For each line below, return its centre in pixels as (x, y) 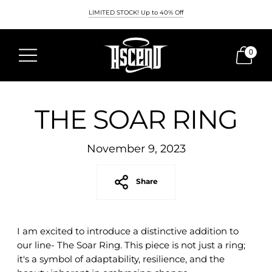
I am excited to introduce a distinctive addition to (128, 231)
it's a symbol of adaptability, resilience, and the (121, 259)
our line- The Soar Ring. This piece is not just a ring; (131, 245)
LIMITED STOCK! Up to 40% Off (136, 12)
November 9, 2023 (136, 148)
